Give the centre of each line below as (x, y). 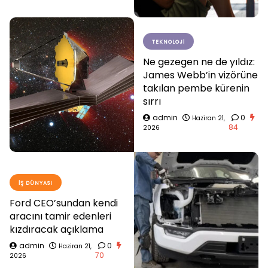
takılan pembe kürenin (196, 88)
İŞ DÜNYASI (36, 183)
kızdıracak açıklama (57, 229)
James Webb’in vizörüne (200, 75)
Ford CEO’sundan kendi (64, 203)
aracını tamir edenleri (60, 216)
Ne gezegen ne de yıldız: (199, 62)
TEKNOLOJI (168, 42)
